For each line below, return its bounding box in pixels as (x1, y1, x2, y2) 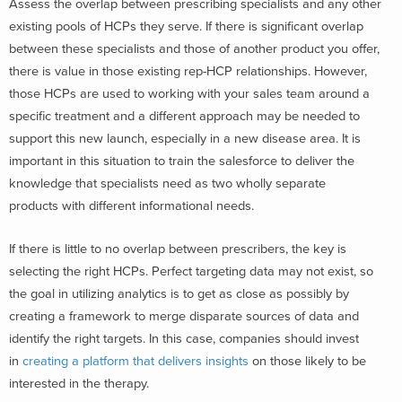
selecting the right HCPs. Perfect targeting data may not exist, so (9, 263, 373, 279)
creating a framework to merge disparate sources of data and (9, 308, 359, 324)
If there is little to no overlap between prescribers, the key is (9, 240, 346, 257)
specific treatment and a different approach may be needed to (9, 108, 360, 124)
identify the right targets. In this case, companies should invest (9, 330, 359, 346)
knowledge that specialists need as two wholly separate (9, 175, 326, 191)
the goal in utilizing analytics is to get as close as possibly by (9, 285, 349, 301)
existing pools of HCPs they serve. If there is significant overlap (9, 18, 363, 34)
